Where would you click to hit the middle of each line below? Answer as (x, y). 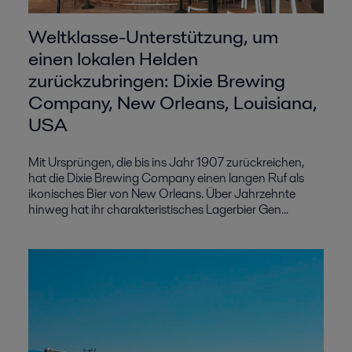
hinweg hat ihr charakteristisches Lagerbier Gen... (158, 209)
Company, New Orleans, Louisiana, (173, 102)
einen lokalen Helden (113, 58)
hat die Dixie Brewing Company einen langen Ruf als (166, 178)
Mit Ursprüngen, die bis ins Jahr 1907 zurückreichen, (166, 162)
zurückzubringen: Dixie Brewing (157, 80)
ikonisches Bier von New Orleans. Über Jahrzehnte (162, 193)
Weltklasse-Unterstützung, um (153, 36)
